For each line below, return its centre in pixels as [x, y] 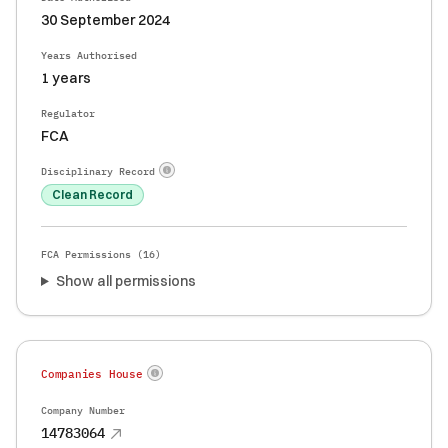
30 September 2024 [105, 20]
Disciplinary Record [98, 171]
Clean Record [92, 194]
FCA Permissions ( [92, 254]
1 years [66, 78]
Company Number [83, 410]
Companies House [92, 374]
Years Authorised [89, 55]
